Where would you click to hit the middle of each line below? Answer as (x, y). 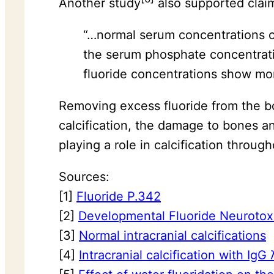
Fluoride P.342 (119, 196)
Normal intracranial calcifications (172, 235)
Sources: (84, 176)
